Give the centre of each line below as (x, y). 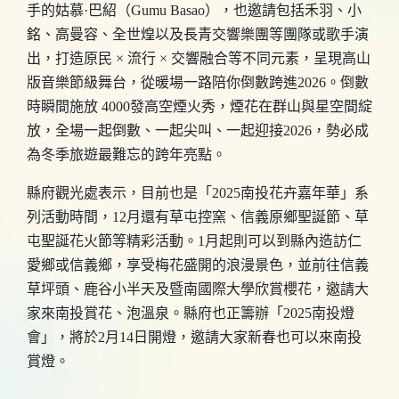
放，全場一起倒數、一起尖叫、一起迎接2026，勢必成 (198, 130)
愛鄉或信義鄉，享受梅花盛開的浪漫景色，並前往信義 (198, 265)
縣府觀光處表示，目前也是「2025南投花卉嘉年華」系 (198, 193)
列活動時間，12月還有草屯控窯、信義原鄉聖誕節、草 (198, 217)
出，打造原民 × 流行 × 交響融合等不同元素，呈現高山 (199, 58)
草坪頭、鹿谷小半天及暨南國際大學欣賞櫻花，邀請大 (198, 289)
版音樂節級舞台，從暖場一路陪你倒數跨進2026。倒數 (198, 82)
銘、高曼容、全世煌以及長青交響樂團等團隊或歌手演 (198, 34)
